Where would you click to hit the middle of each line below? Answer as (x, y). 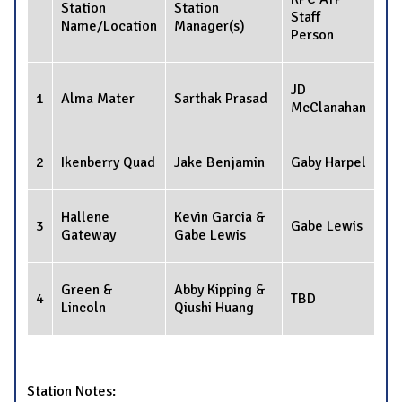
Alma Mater (98, 99)
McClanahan (328, 108)
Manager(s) (210, 26)
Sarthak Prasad (221, 99)
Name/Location (109, 26)
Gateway (88, 236)
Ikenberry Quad (108, 163)
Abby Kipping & (220, 290)
